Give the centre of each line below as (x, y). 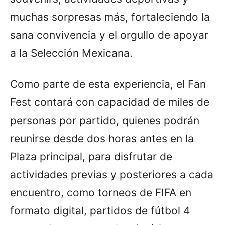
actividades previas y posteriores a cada (112, 174)
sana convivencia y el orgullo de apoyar (109, 35)
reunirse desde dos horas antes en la (102, 138)
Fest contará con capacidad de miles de (110, 102)
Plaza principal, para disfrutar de (91, 156)
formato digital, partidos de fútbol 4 (100, 210)
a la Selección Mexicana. (71, 53)
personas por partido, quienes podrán (105, 120)
